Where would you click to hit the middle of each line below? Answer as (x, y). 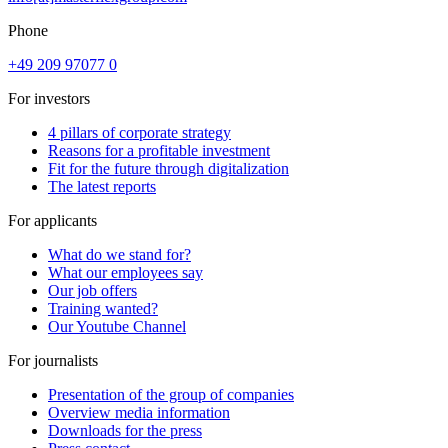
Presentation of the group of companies (171, 394)
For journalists (53, 360)
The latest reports (102, 186)
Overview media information (139, 412)
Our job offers (92, 290)
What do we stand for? (119, 254)
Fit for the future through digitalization (168, 168)
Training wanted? (103, 308)
